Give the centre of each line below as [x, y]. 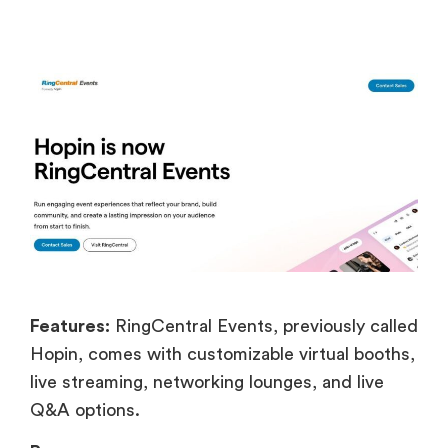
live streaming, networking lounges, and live [207, 381]
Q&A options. [85, 409]
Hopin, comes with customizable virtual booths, [222, 353]
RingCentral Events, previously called [264, 325]
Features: [70, 325]
